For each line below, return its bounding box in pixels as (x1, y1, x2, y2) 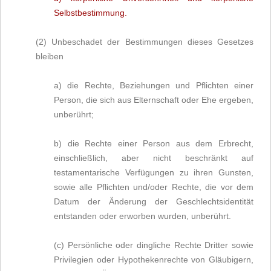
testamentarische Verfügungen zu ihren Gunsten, (54, 168, 253, 177)
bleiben (36, 51, 64, 61)
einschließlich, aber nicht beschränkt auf (54, 153, 253, 163)
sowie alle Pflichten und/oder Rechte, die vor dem (54, 182, 253, 192)
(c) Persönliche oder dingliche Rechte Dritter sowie (54, 240, 253, 250)
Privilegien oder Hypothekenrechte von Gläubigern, (54, 255, 253, 264)
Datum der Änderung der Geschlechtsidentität (54, 197, 253, 206)
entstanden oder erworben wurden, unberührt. (54, 211, 231, 221)
